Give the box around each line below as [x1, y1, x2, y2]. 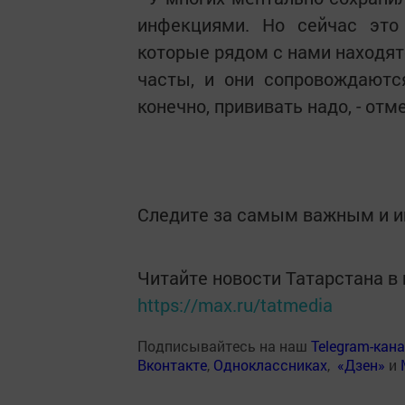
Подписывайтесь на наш [137, 336, 311, 355]
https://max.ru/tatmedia [137, 293, 333, 316]
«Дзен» [337, 355, 385, 374]
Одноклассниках [213, 355, 327, 374]
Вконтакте [137, 355, 207, 374]
